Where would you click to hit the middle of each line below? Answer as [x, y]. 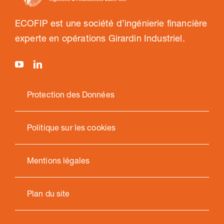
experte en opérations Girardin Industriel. [100, 38]
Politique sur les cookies [71, 127]
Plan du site [48, 193]
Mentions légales [58, 160]
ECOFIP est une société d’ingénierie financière [111, 23]
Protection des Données [70, 94]
